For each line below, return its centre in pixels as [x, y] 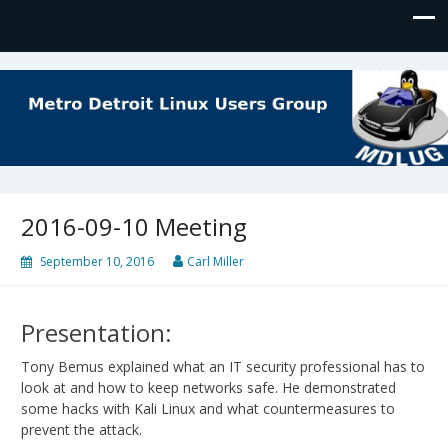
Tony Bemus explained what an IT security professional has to [223, 366]
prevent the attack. [81, 429]
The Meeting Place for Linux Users [134, 90]
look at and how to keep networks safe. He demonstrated [208, 387]
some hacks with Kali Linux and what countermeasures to [208, 408]
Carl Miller [215, 261]
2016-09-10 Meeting [134, 226]
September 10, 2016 [97, 261]
